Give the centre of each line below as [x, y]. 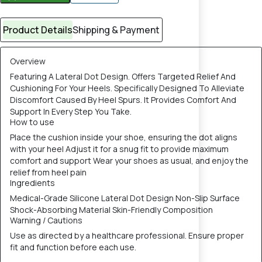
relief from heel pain [48, 172]
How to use [32, 122]
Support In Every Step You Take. [71, 111]
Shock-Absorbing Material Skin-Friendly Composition [111, 210]
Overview [28, 61]
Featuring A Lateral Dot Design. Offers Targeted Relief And [123, 76]
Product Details [38, 30]
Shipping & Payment [116, 30]
